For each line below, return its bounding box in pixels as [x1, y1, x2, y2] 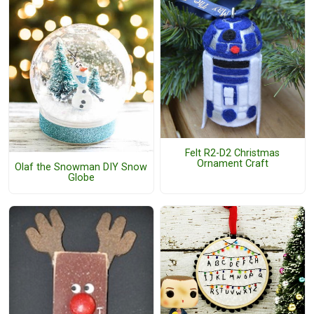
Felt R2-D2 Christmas [185, 146, 280, 159]
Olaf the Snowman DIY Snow [15, 161, 148, 174]
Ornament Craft [196, 157, 268, 170]
